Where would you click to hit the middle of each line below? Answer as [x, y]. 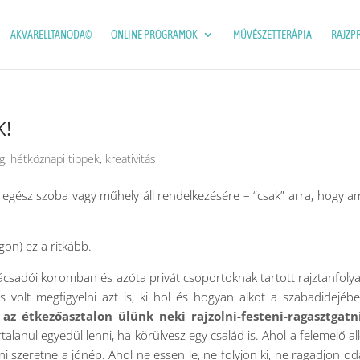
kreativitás [131, 159]
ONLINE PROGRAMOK [154, 35]
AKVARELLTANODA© [51, 35]
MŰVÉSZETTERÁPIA [272, 35]
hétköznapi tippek [55, 159]
